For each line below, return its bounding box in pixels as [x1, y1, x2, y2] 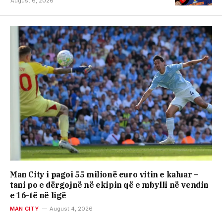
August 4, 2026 [49, 205, 93, 212]
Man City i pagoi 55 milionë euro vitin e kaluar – [10, 169, 199, 179]
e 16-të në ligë [10, 190, 67, 200]
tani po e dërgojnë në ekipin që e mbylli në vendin [10, 179, 209, 190]
